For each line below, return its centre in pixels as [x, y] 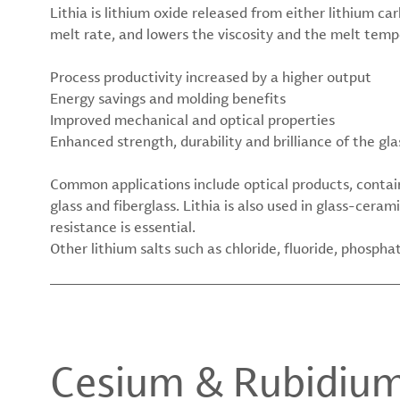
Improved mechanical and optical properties [192, 119]
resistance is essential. [123, 226]
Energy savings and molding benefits [168, 98]
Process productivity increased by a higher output [211, 76]
